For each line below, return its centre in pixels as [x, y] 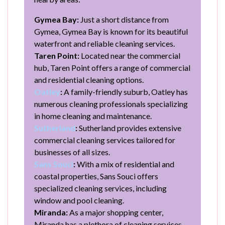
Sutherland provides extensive [129, 128]
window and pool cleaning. [79, 200]
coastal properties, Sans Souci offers [96, 176]
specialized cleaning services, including [100, 188]
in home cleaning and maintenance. [93, 116]
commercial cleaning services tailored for [105, 140]
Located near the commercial [130, 55]
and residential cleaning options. [89, 79]
